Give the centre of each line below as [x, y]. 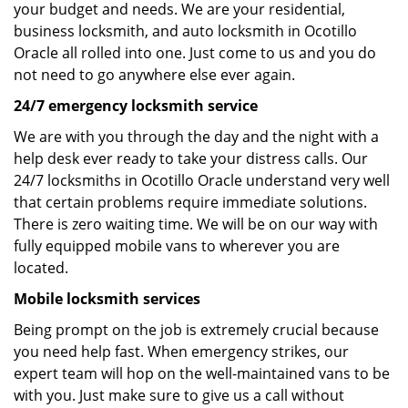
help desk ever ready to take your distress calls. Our [191, 158]
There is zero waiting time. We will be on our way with [196, 224]
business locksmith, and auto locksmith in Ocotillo [185, 31]
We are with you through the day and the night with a [196, 137]
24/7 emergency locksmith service [136, 106]
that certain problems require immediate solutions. [190, 202]
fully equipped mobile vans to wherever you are [177, 246]
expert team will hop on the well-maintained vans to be [202, 373]
